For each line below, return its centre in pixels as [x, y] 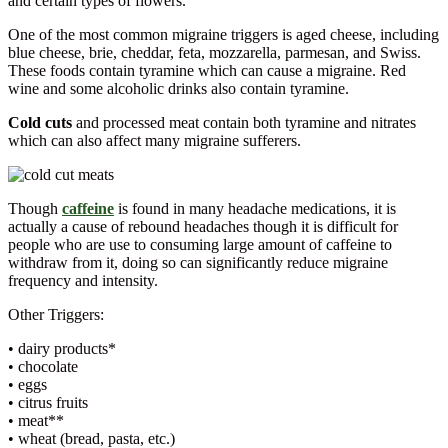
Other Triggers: [56, 314]
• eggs [27, 384]
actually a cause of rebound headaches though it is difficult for [203, 226]
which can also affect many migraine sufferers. [154, 140]
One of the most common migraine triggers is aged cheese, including [223, 34]
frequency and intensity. [83, 280]
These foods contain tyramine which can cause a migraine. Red [207, 70]
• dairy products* [62, 348]
